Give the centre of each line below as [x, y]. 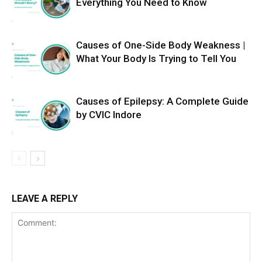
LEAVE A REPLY [45, 198]
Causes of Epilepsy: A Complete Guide [162, 101]
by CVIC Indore [109, 114]
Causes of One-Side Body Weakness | [161, 45]
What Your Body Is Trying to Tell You [156, 58]
